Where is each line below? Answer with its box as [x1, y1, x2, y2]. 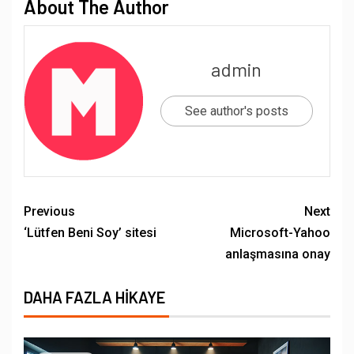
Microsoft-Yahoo [230, 224, 330, 240]
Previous [24, 203, 75, 219]
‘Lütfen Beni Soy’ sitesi [24, 224, 156, 240]
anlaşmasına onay [225, 246, 330, 262]
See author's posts [184, 104, 288, 119]
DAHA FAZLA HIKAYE [24, 287, 165, 307]
